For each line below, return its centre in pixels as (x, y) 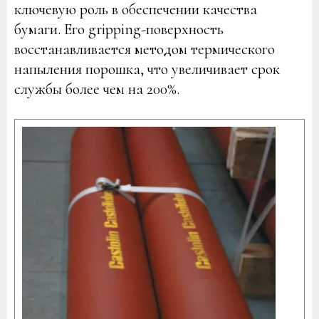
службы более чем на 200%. (97, 89)
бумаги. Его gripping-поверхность (119, 29)
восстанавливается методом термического (145, 49)
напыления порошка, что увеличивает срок (147, 69)
